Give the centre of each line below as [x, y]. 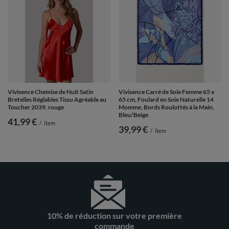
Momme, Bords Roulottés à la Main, [166, 107]
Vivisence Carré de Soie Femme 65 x [166, 91]
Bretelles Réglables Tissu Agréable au [57, 99]
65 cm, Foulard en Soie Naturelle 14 [166, 99]
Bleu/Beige [133, 114]
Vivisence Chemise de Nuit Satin [51, 91]
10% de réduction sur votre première [114, 215]
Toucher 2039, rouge [36, 107]
